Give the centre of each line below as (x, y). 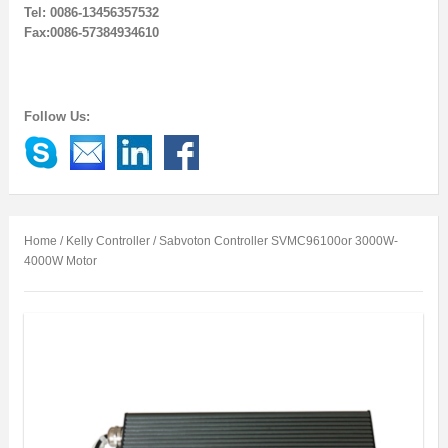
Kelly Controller (107, 241)
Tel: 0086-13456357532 (91, 12)
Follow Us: (56, 116)
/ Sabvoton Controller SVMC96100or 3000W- (273, 241)
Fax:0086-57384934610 (91, 32)
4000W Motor (60, 261)
